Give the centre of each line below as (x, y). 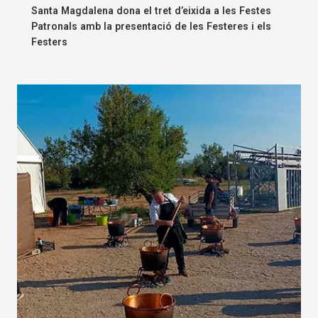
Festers (49, 42)
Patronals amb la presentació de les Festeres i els (151, 26)
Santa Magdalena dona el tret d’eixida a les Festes (151, 10)
